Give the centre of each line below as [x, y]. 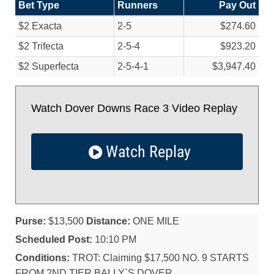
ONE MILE [155, 221]
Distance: [108, 221]
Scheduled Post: [54, 239]
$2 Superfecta [49, 66]
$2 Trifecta [41, 46]
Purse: [31, 221]
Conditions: [43, 258]
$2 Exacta [40, 26]
